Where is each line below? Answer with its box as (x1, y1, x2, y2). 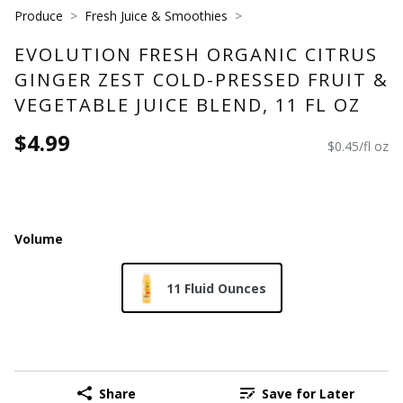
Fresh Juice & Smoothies (85, 7, 228, 24)
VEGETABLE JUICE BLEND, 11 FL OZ (14, 92, 361, 117)
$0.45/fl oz (327, 138, 389, 156)
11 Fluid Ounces (166, 279, 266, 297)
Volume (14, 229, 63, 247)
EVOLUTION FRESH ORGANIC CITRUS (14, 41, 378, 67)
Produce (14, 7, 63, 24)
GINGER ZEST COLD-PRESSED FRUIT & (14, 67, 389, 92)
